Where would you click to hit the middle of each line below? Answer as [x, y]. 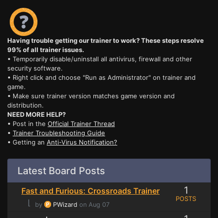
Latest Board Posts [61, 171]
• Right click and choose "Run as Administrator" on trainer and [101, 78]
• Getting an [27, 142]
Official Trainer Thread [81, 124]
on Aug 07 [93, 205]
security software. [35, 68]
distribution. [26, 105]
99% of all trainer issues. [46, 50]
